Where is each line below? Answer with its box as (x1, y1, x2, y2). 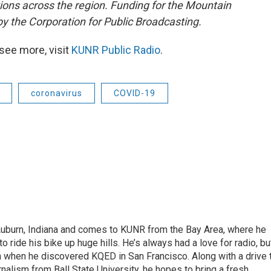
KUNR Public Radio (71, 43, 160, 56)
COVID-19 (114, 88, 155, 98)
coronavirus (31, 88, 82, 98)
